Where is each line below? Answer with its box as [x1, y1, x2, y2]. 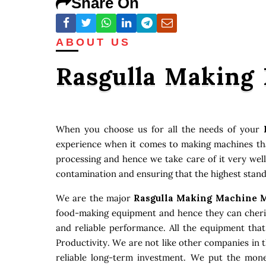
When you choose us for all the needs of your [56, 123, 264, 135]
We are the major [56, 192, 134, 204]
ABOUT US [56, 36, 131, 48]
